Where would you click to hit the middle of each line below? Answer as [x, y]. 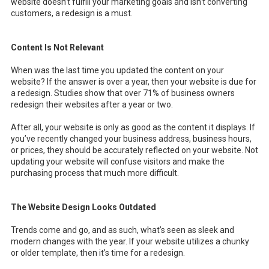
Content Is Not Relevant [58, 48]
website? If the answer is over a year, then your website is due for [134, 82]
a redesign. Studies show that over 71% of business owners [123, 93]
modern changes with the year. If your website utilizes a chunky [130, 242]
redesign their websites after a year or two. [92, 105]
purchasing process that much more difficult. [96, 173]
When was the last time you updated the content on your [117, 71]
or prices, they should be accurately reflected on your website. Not [134, 150]
